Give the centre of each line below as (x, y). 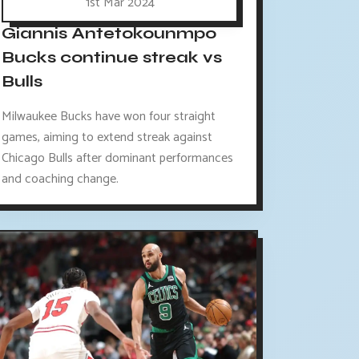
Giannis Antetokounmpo (109, 34)
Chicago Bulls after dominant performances (118, 158)
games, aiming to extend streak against (107, 137)
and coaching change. (61, 179)
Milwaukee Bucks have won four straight (109, 116)
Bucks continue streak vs (112, 58)
